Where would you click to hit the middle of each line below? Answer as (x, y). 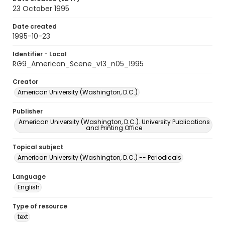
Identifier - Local (40, 54)
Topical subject (38, 147)
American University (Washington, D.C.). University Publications (114, 122)
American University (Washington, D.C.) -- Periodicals (99, 157)
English (29, 187)
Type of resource (40, 206)
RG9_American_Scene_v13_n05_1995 (78, 64)
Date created (35, 26)
